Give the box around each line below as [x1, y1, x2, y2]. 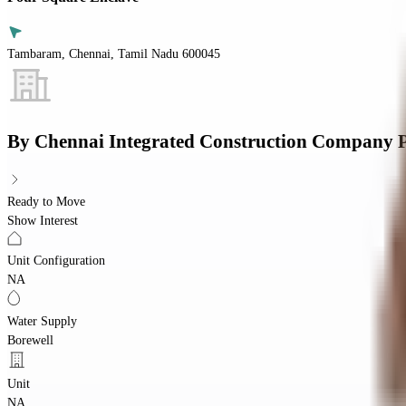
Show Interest [7, 213, 78, 227]
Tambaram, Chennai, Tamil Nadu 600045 [7, 46, 220, 61]
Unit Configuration [7, 253, 105, 267]
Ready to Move [7, 194, 85, 208]
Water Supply [7, 314, 77, 328]
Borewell [7, 333, 53, 347]
